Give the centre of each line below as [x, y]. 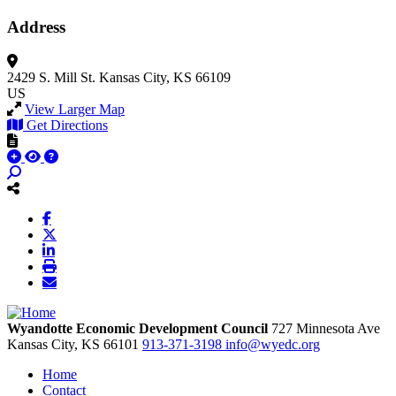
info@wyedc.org [273, 344]
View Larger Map [75, 109]
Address [36, 27]
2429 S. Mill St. [51, 77]
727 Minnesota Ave [326, 328]
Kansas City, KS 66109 [165, 77]
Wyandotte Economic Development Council [137, 328]
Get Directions [67, 125]
